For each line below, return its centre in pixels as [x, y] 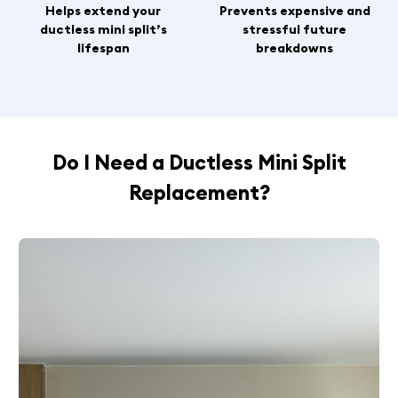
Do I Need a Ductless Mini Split [199, 162]
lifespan [103, 48]
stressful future [295, 30]
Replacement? [199, 192]
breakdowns [295, 48]
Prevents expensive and [295, 11]
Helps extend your [103, 11]
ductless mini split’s [103, 30]
